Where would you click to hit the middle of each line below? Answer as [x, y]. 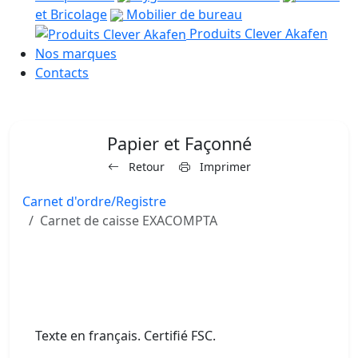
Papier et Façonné [179, 144]
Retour [145, 167]
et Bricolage [71, 14]
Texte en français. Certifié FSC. [125, 336]
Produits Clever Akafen [257, 33]
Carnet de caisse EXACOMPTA [129, 221]
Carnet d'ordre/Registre [94, 202]
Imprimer [223, 167]
